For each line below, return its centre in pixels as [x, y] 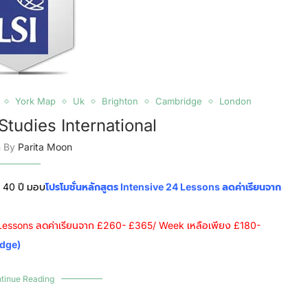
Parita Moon [45, 147]
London [235, 101]
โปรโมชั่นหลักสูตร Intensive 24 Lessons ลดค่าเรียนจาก [163, 187]
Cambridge [178, 101]
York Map [35, 101]
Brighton [120, 101]
